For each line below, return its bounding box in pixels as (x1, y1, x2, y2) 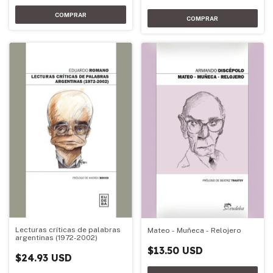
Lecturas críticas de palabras (15, 225, 121, 235)
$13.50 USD (147, 244, 203, 257)
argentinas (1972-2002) (15, 233, 97, 243)
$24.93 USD (15, 252, 72, 264)
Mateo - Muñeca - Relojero (147, 225, 241, 235)
